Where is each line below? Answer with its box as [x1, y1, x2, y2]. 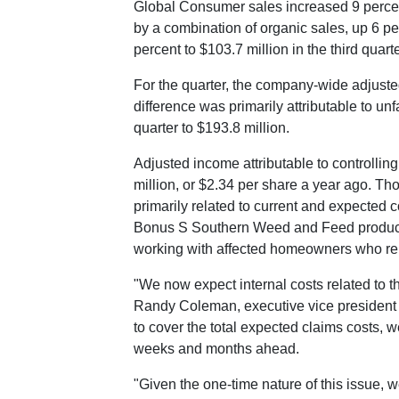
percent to [134, 42, 199, 57]
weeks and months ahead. [134, 341, 299, 356]
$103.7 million [199, 42, 289, 57]
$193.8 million [197, 120, 286, 135]
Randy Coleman [134, 298, 237, 313]
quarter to [134, 120, 197, 135]
